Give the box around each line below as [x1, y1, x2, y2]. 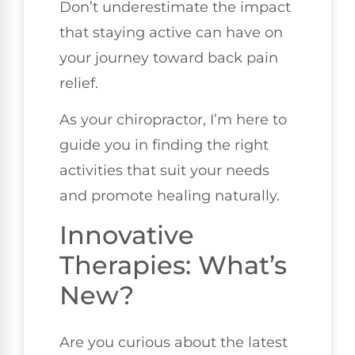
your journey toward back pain [59, 48, 278, 67]
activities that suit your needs [59, 162, 269, 180]
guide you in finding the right [59, 136, 269, 155]
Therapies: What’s [59, 249, 287, 281]
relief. [59, 74, 98, 92]
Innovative [59, 219, 194, 250]
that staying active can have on [59, 23, 283, 41]
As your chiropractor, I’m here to [59, 111, 287, 129]
